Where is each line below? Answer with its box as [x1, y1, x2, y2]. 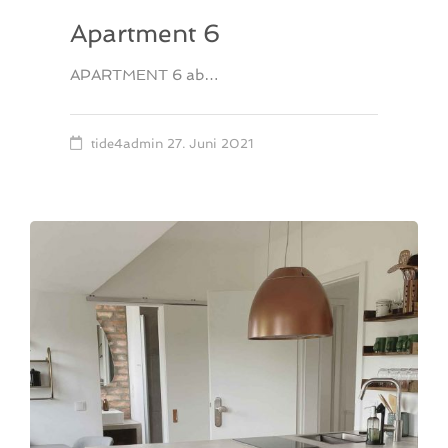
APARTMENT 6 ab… [70, 65, 219, 84]
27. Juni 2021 [167, 135, 253, 151]
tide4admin [91, 135, 163, 151]
